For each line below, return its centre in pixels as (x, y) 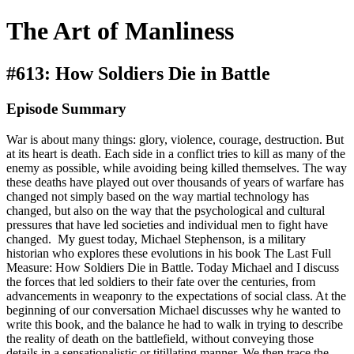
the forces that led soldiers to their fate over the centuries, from (161, 281)
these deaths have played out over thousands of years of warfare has (175, 182)
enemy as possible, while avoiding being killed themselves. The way (177, 168)
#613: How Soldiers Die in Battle (138, 73)
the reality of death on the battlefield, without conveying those (160, 338)
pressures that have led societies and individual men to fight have (167, 224)
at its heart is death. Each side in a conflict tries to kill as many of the (176, 153)
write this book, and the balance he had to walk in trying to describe (175, 324)
